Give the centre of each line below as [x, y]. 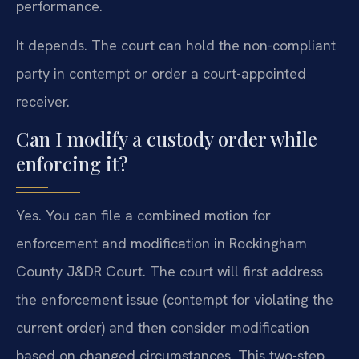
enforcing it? [72, 164]
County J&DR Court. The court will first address [169, 272]
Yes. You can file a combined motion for [143, 216]
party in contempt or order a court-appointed [161, 73]
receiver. [43, 101]
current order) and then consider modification [163, 328]
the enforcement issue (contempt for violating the [175, 300]
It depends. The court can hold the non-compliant [176, 45]
